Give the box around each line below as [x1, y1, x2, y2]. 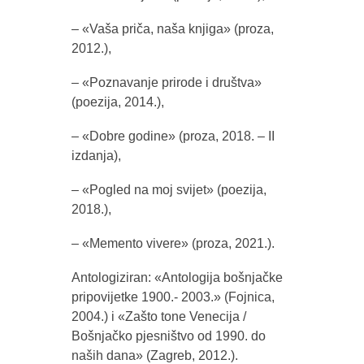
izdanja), [71, 149, 121, 162]
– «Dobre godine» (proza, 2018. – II [71, 129, 275, 143]
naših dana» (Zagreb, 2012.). [71, 349, 238, 362]
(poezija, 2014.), [71, 95, 164, 109]
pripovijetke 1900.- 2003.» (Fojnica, [71, 290, 275, 304]
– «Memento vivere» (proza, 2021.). [71, 236, 275, 250]
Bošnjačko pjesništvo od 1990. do [71, 329, 266, 343]
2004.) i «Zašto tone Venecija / [71, 310, 246, 323]
